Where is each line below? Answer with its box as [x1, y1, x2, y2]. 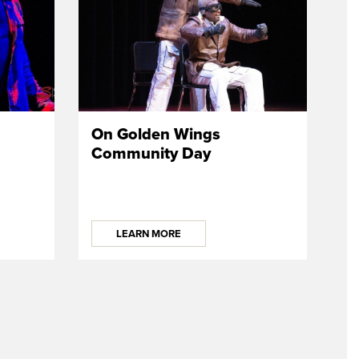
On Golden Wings [91, 122, 221, 147]
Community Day [91, 141, 212, 166]
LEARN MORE [116, 226, 182, 242]
